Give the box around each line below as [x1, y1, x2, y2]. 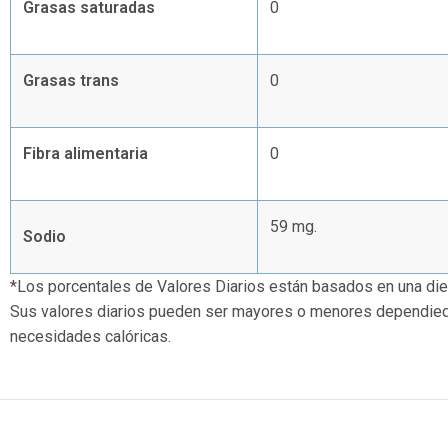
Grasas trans [23, 70, 119, 90]
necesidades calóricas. [10, 326, 171, 346]
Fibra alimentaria [23, 143, 148, 163]
